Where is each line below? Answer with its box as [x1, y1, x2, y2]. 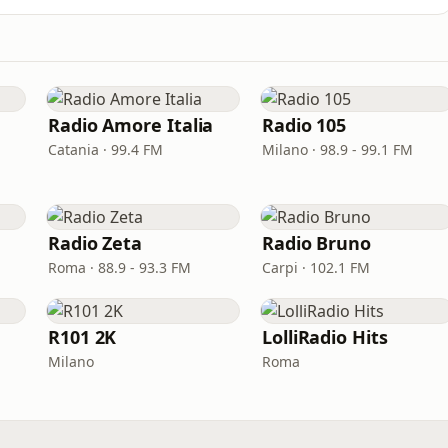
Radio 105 [262, 113, 347, 137]
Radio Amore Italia [48, 113, 214, 137]
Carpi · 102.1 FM [262, 258, 370, 277]
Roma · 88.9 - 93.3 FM [48, 258, 191, 277]
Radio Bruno [262, 231, 372, 255]
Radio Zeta [48, 231, 143, 255]
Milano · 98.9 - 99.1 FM [262, 140, 413, 159]
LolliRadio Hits [262, 325, 388, 349]
